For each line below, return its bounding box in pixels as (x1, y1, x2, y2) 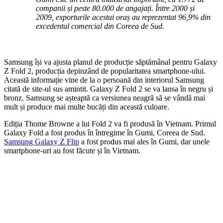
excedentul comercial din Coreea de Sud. (36, 21, 164, 30)
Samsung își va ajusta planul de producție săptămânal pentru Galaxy (4, 57, 217, 66)
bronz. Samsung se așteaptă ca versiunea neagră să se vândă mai (4, 93, 205, 102)
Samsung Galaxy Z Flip (4, 137, 79, 146)
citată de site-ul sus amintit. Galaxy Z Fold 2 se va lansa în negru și (4, 84, 213, 93)
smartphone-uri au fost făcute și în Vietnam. (4, 146, 140, 155)
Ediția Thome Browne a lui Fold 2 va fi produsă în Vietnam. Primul (4, 119, 216, 128)
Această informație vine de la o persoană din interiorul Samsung (4, 75, 204, 84)
